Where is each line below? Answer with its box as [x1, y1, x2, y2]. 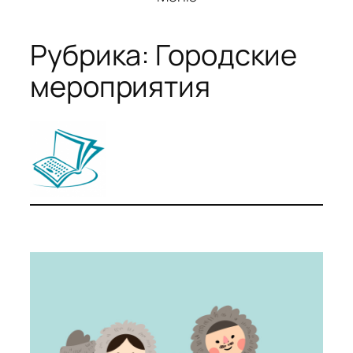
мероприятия [30, 66, 210, 106]
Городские [155, 35, 298, 74]
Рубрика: [30, 35, 156, 74]
